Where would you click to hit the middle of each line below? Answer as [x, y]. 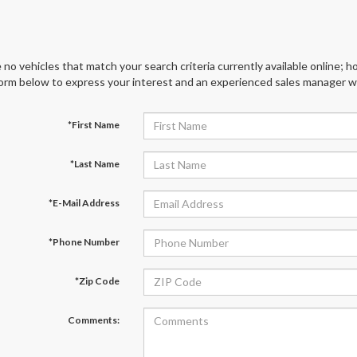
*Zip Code [97, 280]
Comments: [93, 320]
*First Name [93, 124]
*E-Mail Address [84, 202]
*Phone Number [84, 241]
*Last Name [94, 163]
